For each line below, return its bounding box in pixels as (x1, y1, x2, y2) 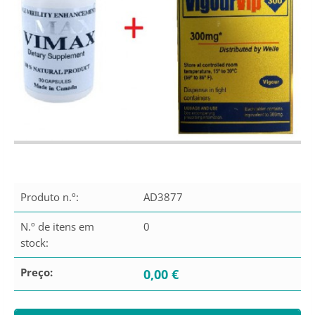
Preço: (20, 264, 53, 279)
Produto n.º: (20, 189, 79, 204)
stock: (20, 235, 49, 250)
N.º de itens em (20, 219, 94, 233)
